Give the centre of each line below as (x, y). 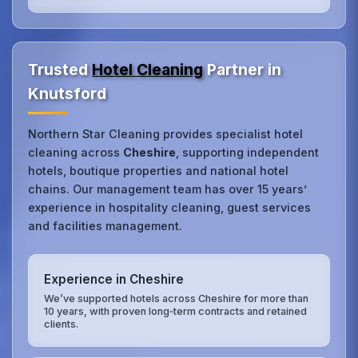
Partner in (243, 70)
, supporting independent (248, 153)
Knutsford (68, 94)
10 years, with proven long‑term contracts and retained (176, 311)
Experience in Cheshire (114, 280)
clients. (62, 324)
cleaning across (76, 153)
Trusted (60, 70)
